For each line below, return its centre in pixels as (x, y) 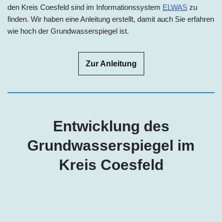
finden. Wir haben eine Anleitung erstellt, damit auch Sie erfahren (111, 19)
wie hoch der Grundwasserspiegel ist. (68, 31)
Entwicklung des (111, 126)
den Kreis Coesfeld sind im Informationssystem (85, 7)
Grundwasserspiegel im (111, 145)
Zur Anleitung (111, 63)
